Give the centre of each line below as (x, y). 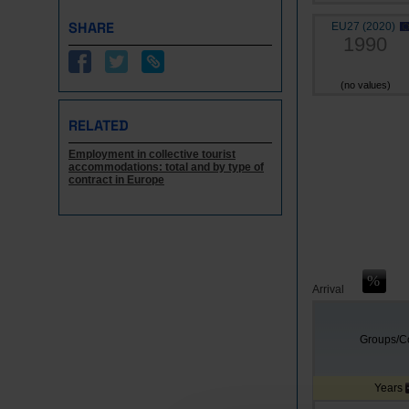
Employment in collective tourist (152, 154)
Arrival (328, 289)
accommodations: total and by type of (166, 167)
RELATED (99, 126)
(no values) (365, 85)
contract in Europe (116, 180)
